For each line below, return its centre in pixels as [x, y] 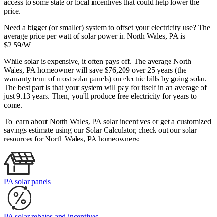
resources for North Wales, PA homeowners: [72, 139]
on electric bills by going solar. [160, 79]
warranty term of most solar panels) [58, 79]
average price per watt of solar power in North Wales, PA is [94, 36]
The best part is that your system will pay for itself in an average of [105, 88]
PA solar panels [27, 182]
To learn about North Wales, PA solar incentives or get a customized [108, 122]
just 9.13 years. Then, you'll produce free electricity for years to [100, 96]
